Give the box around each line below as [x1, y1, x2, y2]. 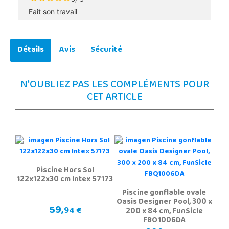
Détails [17, 41, 44, 58]
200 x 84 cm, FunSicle [125, 203, 203, 219]
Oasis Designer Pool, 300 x [116, 194, 212, 210]
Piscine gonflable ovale [122, 185, 206, 201]
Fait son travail [29, 7, 77, 16]
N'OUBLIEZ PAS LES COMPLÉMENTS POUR [20, 75, 209, 96]
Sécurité [90, 41, 122, 58]
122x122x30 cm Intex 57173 [17, 172, 113, 188]
